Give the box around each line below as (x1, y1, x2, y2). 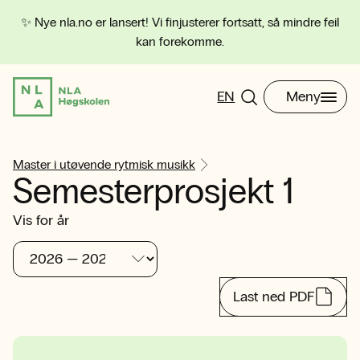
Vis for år (13, 211, 69, 229)
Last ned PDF (233, 287, 314, 305)
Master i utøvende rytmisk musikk (13, 157, 195, 172)
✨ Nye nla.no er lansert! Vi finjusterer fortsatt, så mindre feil (21, 14, 339, 30)
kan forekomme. (136, 34, 224, 49)
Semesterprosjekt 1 (13, 170, 294, 213)
